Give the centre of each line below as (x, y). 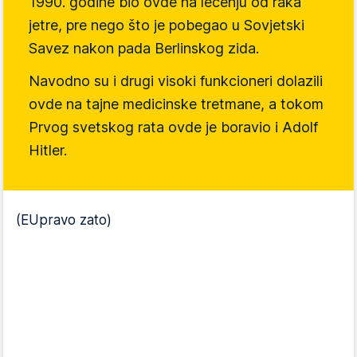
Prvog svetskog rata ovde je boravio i (155, 127)
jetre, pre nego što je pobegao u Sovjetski (167, 25)
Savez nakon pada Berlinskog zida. (144, 49)
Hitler (46, 151)
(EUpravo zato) (64, 220)
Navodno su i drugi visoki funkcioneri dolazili (176, 81)
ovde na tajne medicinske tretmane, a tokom (176, 104)
